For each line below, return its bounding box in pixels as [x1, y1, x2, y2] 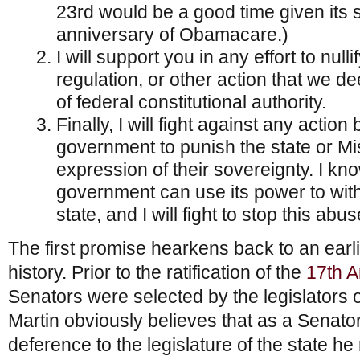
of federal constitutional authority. [56, 92, 326, 112]
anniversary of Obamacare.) [56, 24, 288, 45]
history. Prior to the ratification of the [8, 262, 306, 283]
